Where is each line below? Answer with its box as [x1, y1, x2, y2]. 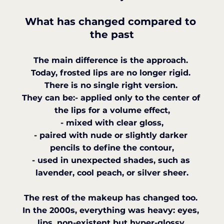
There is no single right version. [44, 80, 180, 90]
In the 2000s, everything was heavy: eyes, [22, 205, 201, 215]
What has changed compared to [25, 15, 199, 27]
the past [90, 28, 134, 40]
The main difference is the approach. [33, 55, 190, 65]
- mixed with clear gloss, [60, 117, 163, 127]
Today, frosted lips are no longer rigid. [31, 67, 193, 77]
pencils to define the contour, [50, 142, 174, 152]
